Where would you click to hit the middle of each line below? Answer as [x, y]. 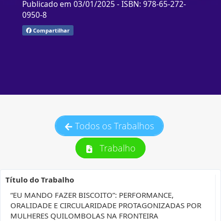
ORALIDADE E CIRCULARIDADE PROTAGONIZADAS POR [106, 205]
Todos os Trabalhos [114, 126]
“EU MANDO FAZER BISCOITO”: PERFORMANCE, [92, 195]
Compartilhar [50, 30]
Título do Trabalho [40, 180]
